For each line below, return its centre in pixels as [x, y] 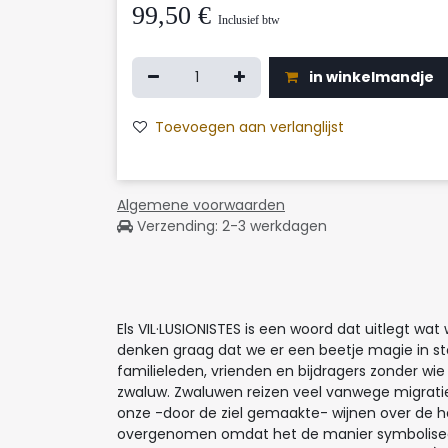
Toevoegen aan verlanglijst [249, 127]
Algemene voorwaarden [201, 205]
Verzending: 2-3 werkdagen [230, 226]
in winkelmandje [370, 77]
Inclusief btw [249, 20]
